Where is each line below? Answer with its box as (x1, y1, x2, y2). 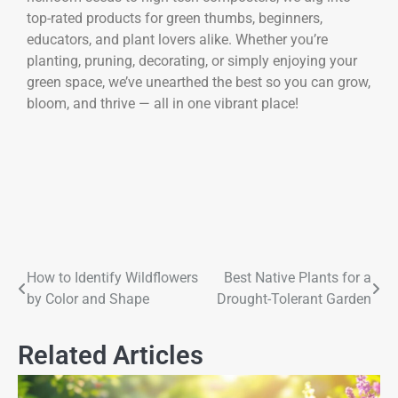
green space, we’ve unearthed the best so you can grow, (27, 73, 370, 91)
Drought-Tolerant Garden (217, 291, 371, 308)
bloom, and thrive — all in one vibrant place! (27, 94, 298, 112)
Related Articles (18, 340, 203, 371)
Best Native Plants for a (224, 269, 371, 287)
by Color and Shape (27, 291, 149, 308)
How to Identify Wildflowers (27, 269, 198, 287)
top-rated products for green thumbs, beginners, (27, 9, 322, 27)
